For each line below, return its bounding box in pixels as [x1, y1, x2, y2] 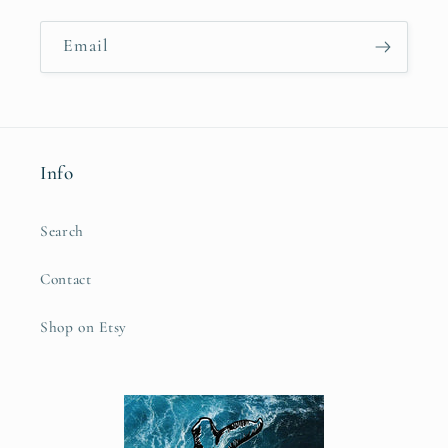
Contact [40, 269, 92, 288]
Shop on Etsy [40, 317, 127, 336]
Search [40, 221, 84, 240]
